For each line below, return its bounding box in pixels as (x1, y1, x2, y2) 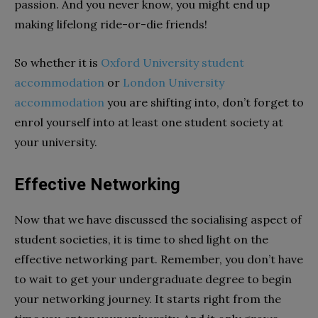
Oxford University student (101, 55, 244, 70)
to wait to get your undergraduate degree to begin (14, 271, 292, 286)
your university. (14, 134, 97, 149)
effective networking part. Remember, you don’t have (14, 251, 303, 266)
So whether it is (14, 55, 101, 70)
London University (123, 75, 224, 89)
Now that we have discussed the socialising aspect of (14, 212, 302, 226)
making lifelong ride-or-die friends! (14, 16, 207, 31)
